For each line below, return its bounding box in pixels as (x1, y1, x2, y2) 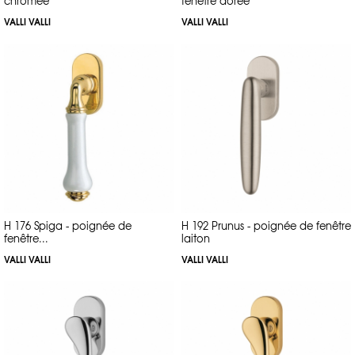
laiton (181, 230, 210, 246)
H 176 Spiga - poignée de (4, 217, 132, 233)
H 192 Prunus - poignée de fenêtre (181, 217, 351, 233)
